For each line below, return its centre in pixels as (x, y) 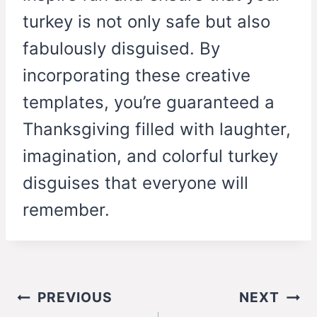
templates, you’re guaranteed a (149, 103)
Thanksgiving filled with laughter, (157, 129)
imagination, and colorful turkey (150, 156)
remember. (66, 210)
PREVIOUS (75, 298)
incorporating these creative (137, 76)
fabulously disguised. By (121, 49)
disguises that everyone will (136, 183)
